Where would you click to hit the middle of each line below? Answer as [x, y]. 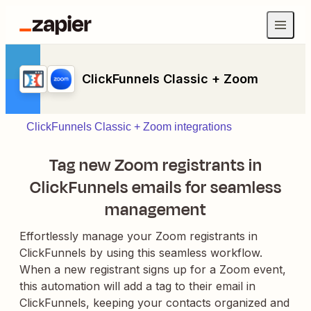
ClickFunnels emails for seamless [155, 187]
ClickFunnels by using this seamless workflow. [141, 253]
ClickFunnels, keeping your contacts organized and [154, 303]
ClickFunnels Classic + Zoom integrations [129, 127]
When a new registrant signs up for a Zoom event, [153, 269]
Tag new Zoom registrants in [155, 165]
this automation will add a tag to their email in [137, 286]
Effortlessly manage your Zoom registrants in [138, 236]
